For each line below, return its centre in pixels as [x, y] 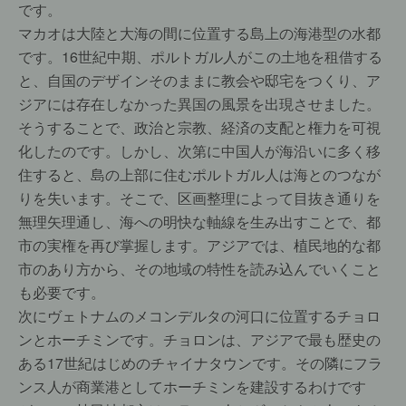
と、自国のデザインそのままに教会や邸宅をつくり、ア [199, 80]
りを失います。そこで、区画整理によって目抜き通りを [199, 198]
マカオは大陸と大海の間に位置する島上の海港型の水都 [199, 33]
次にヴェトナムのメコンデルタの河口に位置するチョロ [199, 316]
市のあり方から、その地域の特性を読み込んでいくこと [199, 269]
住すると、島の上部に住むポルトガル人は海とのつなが [199, 174]
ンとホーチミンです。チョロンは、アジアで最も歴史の [199, 339]
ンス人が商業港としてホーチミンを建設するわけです [192, 387]
